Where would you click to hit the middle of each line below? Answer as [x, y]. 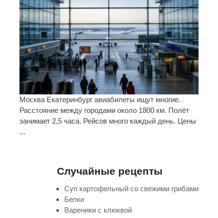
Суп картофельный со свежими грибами [131, 189]
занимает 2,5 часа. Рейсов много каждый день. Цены [108, 121]
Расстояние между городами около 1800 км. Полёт [104, 110]
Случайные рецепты [110, 171]
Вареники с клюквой [98, 210]
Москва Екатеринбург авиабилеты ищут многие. [100, 100]
